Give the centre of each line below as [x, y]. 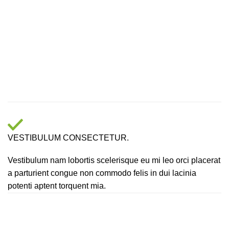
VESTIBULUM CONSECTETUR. [68, 138]
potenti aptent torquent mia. [57, 186]
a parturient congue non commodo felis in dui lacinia [102, 173]
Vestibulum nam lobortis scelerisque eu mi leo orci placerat [114, 161]
